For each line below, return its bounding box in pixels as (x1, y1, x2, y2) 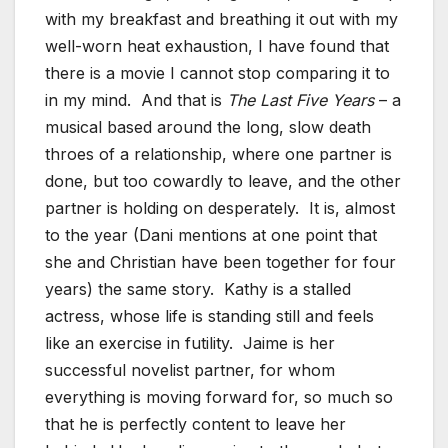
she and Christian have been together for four (45, 251, 396, 272)
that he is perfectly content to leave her (45, 413, 346, 434)
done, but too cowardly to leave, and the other (45, 170, 401, 191)
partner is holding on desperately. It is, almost (45, 197, 395, 218)
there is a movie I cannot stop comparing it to (45, 62, 390, 83)
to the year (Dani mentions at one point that (45, 224, 377, 245)
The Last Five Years (227, 89, 374, 110)
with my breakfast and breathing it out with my (45, 8, 398, 29)
